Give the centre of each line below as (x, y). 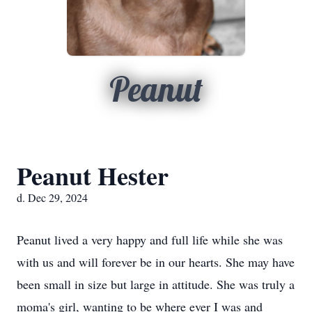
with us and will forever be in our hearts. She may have (156, 262)
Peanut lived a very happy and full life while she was (150, 240)
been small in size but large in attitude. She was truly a (156, 284)
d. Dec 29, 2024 (52, 197)
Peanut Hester (93, 175)
